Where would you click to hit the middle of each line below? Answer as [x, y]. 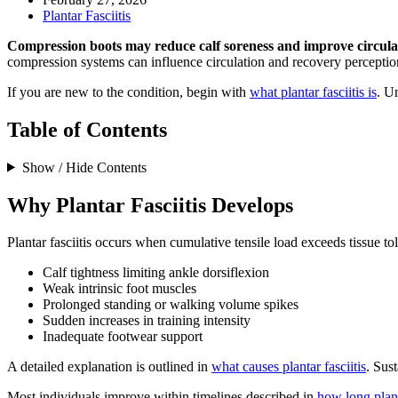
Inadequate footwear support [123, 337]
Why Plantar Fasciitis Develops [150, 205]
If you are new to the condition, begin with [128, 92]
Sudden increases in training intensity [147, 321]
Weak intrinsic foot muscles [119, 289]
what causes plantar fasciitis [289, 367]
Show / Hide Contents [84, 167]
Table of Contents [87, 129]
